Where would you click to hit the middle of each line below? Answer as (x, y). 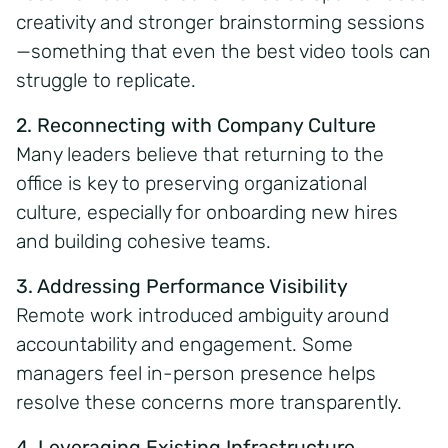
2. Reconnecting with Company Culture (196, 125)
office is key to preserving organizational (191, 183)
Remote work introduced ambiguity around (202, 315)
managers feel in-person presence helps (196, 373)
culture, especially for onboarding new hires (207, 212)
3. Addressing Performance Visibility (182, 286)
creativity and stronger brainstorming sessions (220, 22)
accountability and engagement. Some (184, 344)
